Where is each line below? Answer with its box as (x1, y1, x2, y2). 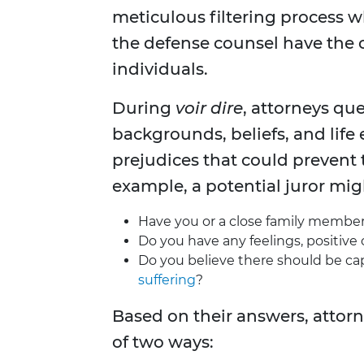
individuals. (112, 59, 208, 80)
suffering (138, 272, 196, 288)
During (112, 98, 175, 119)
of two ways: (112, 332, 214, 353)
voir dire (175, 98, 243, 119)
